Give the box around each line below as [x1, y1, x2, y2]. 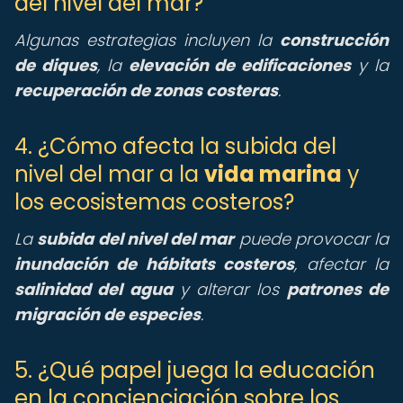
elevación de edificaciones [128, 54, 352, 76]
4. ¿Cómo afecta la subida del [14, 131, 336, 161]
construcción [280, 29, 389, 51]
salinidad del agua [14, 278, 173, 300]
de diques [14, 54, 97, 76]
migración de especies [14, 303, 201, 326]
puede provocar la [234, 228, 389, 250]
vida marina [204, 159, 342, 189]
